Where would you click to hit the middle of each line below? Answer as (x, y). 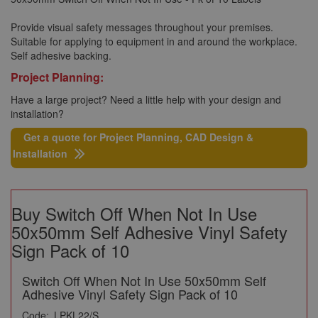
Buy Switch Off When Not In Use (134, 213)
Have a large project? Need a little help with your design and (146, 99)
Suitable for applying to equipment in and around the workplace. (154, 41)
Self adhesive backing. (61, 55)
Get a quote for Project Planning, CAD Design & (138, 137)
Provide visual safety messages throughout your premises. (142, 27)
